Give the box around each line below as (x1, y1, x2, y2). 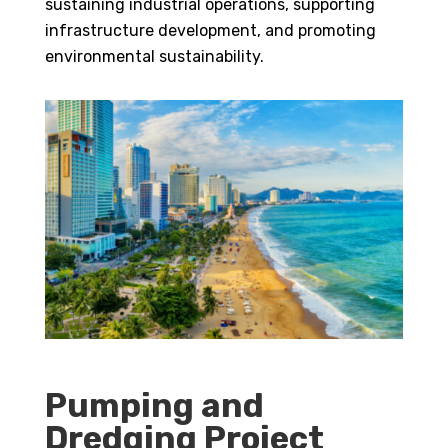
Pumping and (44, 386, 264, 426)
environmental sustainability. (44, 47, 264, 67)
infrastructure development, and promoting (44, 21, 376, 41)
